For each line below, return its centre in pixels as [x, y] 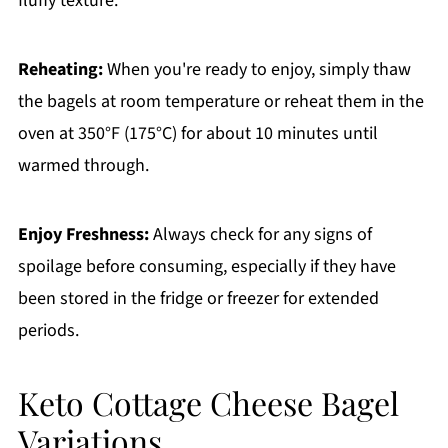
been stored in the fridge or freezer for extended [198, 299]
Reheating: [60, 70]
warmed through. [83, 166]
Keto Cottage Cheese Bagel [208, 403]
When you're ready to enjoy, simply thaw [256, 70]
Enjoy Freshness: [83, 235]
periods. [48, 331]
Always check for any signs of [260, 235]
